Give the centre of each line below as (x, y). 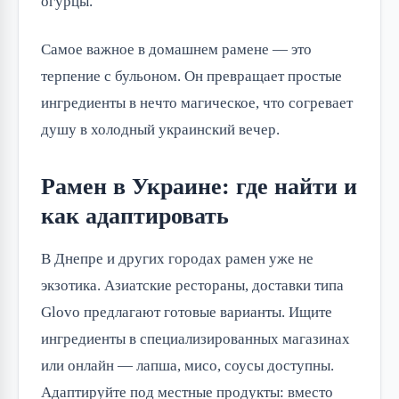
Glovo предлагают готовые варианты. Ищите (187, 312)
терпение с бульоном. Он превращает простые (191, 76)
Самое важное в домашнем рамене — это (176, 49)
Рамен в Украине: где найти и (199, 186)
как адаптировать (135, 216)
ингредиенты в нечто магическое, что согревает (197, 102)
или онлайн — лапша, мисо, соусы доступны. (187, 365)
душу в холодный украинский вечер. (160, 129)
